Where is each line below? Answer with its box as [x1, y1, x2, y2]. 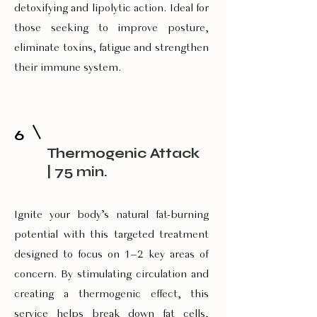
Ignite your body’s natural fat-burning [14, 209, 209, 221]
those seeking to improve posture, [14, 23, 209, 34]
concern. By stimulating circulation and [14, 269, 209, 280]
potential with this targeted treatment [14, 229, 209, 241]
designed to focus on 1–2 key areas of [14, 249, 209, 260]
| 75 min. [47, 163, 108, 180]
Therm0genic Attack [47, 145, 200, 161]
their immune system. [14, 62, 122, 74]
